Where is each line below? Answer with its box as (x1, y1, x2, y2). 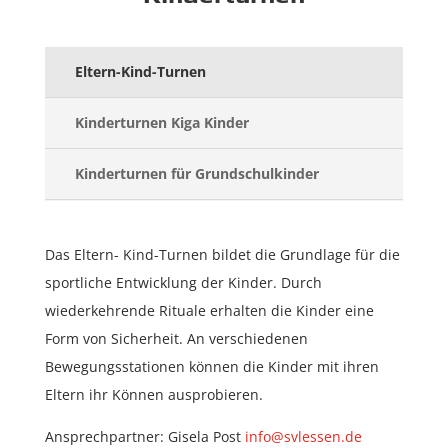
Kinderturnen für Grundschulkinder (74, 163, 319, 183)
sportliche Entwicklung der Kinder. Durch (44, 272, 322, 292)
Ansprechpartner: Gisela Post (44, 426, 245, 446)
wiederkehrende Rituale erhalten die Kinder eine (44, 300, 374, 320)
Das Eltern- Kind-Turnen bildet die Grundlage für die (44, 244, 400, 264)
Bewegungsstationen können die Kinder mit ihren (44, 356, 379, 376)
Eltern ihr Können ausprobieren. (44, 384, 263, 404)
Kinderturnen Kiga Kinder (74, 112, 249, 132)
